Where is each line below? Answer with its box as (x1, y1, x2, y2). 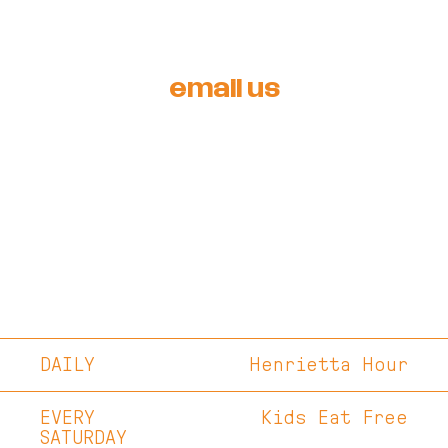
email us (168, 72, 280, 101)
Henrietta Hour (249, 355, 408, 376)
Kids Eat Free (261, 408, 408, 429)
